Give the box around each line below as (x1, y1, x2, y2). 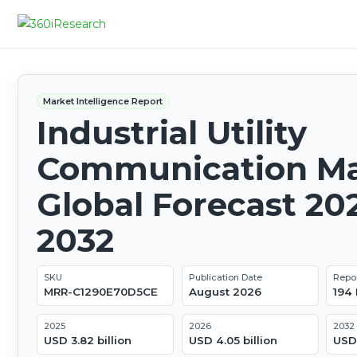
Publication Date (188, 271, 262, 283)
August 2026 (188, 285, 261, 299)
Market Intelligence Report (43, 95, 163, 107)
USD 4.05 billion (188, 333, 277, 347)
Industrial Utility (36, 113, 307, 153)
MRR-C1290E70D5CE (43, 285, 158, 299)
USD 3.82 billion (43, 333, 131, 347)
